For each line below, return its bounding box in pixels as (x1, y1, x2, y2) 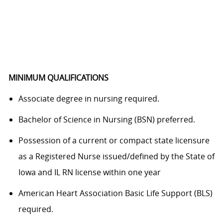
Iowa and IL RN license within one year (18, 167, 163, 178)
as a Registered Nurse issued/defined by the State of (18, 151, 215, 162)
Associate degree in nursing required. (18, 93, 161, 105)
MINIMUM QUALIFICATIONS (8, 72, 109, 84)
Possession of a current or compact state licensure (18, 135, 210, 146)
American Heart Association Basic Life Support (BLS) (18, 188, 213, 199)
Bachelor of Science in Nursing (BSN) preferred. (18, 114, 197, 125)
